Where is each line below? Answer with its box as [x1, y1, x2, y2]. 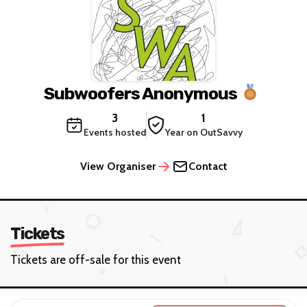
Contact [188, 160, 228, 173]
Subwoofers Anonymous [43, 83, 237, 103]
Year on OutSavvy [164, 126, 243, 139]
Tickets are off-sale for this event [10, 253, 181, 267]
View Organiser [79, 160, 156, 173]
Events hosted [83, 126, 146, 139]
